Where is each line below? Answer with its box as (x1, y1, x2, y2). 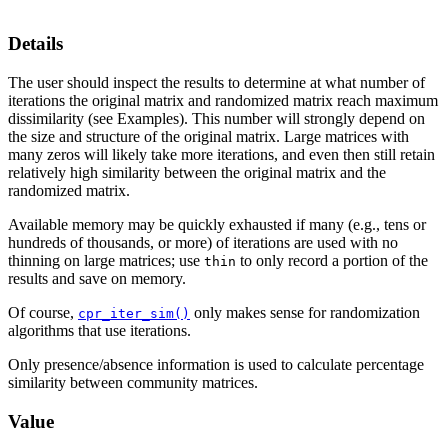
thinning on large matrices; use (8, 252, 204, 269)
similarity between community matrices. (8, 374, 258, 391)
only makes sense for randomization (190, 304, 420, 321)
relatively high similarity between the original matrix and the (8, 164, 386, 181)
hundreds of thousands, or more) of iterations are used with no (8, 234, 398, 251)
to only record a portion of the (236, 252, 428, 269)
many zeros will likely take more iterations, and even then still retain (8, 146, 435, 163)
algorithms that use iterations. (8, 322, 191, 339)
